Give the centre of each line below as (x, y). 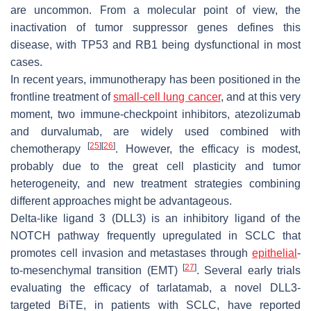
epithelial (275, 253)
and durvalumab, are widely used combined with (155, 131)
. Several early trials (249, 270)
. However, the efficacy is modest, (208, 149)
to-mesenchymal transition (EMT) (96, 270)
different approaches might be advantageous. (121, 201)
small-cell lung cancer (167, 96)
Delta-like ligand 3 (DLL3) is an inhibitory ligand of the (155, 218)
